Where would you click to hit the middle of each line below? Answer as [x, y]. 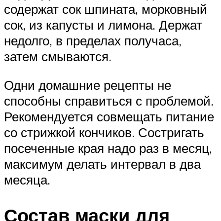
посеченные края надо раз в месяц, [108, 148]
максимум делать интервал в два [102, 164]
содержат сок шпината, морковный [106, 9]
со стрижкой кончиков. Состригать [104, 132]
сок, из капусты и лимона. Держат [103, 25]
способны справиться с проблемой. [109, 101]
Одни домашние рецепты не [88, 85]
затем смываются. [58, 56]
